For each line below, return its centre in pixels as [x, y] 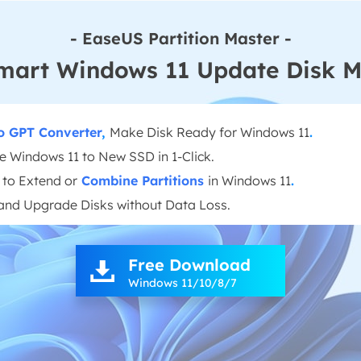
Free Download [189, 265]
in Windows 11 [249, 180]
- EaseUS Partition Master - [180, 38]
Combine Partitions [143, 180]
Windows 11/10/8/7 [183, 283]
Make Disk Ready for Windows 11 [210, 132]
